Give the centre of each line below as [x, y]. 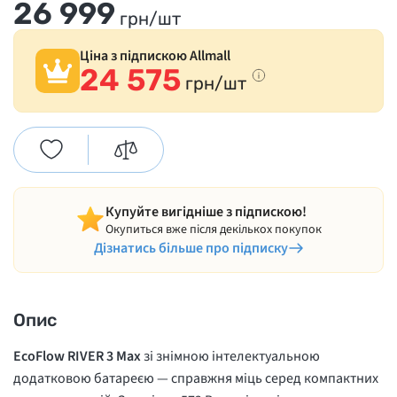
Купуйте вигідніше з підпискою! [206, 212]
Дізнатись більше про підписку [191, 249]
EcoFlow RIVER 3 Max [77, 357]
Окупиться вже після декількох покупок [214, 230]
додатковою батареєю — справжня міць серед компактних [196, 379]
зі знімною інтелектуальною [230, 357]
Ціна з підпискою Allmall [155, 56]
